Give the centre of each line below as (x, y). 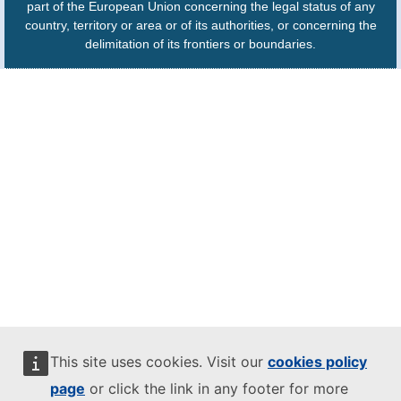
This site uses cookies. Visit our (159, 362)
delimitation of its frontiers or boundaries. (200, 44)
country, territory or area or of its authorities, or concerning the (200, 26)
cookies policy (317, 362)
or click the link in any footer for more (217, 388)
